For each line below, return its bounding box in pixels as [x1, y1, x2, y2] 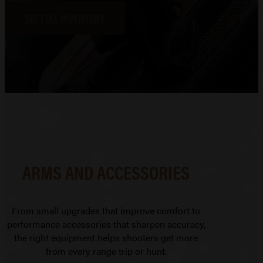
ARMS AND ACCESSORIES [22, 159, 190, 186]
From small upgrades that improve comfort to [12, 204, 201, 218]
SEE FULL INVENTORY [25, 11, 105, 26]
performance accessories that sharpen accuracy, [6, 217, 205, 231]
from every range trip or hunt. [45, 244, 167, 258]
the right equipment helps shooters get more [14, 231, 198, 245]
